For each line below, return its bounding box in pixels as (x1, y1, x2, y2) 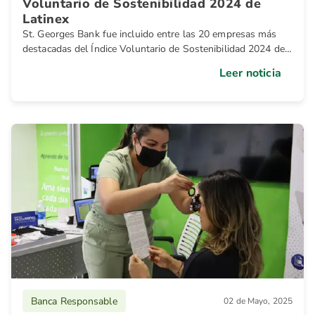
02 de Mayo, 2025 (224, 295, 292, 307)
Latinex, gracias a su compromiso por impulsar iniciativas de (22, 57, 288, 70)
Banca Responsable (31, 294, 117, 308)
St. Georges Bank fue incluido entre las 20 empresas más (22, 27, 277, 41)
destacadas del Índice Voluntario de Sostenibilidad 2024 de (22, 42, 285, 56)
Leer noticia (219, 65, 281, 81)
